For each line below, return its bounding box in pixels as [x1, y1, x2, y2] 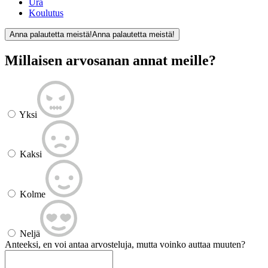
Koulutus [29, 7, 63, 18]
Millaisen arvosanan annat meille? [5, 52, 216, 68]
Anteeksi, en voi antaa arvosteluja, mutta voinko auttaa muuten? [5, 239, 245, 249]
